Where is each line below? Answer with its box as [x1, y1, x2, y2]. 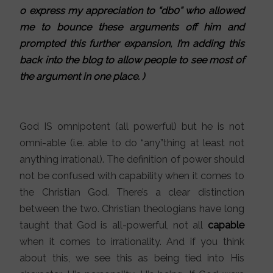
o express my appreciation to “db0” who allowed [19, 5, 244, 17]
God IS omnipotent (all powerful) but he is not [19, 120, 244, 132]
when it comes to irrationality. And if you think [19, 235, 244, 247]
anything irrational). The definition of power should [19, 153, 244, 165]
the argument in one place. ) [19, 71, 145, 83]
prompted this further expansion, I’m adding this [19, 38, 244, 50]
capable [207, 219, 244, 231]
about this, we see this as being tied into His [19, 252, 244, 264]
